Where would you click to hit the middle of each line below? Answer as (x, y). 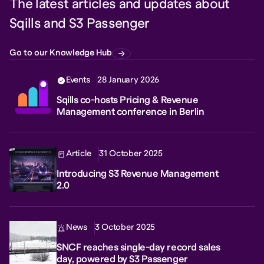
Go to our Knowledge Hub (61, 53)
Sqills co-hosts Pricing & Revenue (128, 100)
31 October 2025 (131, 154)
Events (78, 80)
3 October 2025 (125, 227)
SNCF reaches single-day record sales (138, 247)
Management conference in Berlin (131, 112)
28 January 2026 (128, 80)
